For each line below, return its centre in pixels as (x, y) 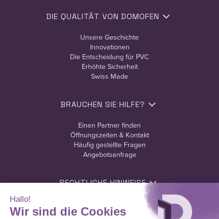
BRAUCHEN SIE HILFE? (103, 105)
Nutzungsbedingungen (109, 203)
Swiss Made (109, 76)
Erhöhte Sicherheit (109, 66)
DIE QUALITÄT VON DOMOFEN (103, 17)
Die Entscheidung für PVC (109, 57)
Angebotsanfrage (109, 154)
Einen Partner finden (109, 125)
